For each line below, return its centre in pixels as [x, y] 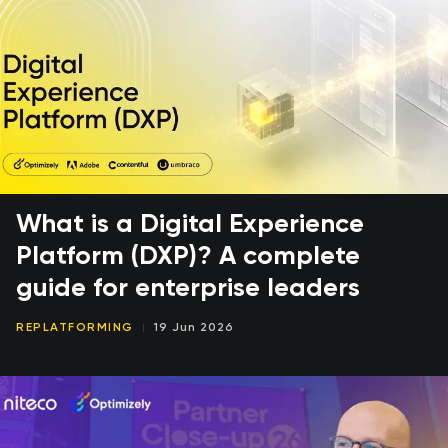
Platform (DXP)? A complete [188, 257]
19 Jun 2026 [193, 328]
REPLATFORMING [75, 328]
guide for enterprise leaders [188, 289]
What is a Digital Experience [190, 225]
